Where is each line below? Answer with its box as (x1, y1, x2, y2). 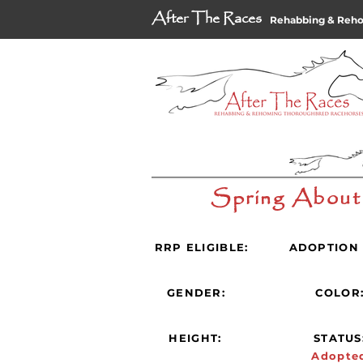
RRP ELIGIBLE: (154, 240, 249, 254)
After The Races (152, 7, 262, 30)
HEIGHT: (169, 331, 222, 344)
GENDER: (166, 285, 226, 299)
